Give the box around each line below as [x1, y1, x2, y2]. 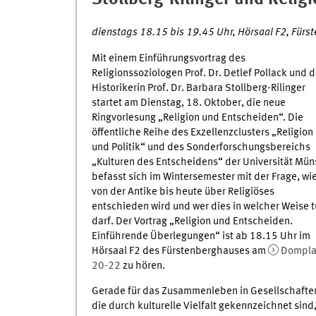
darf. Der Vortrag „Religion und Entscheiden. [91, 215, 293, 227]
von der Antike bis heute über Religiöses [91, 186, 274, 197]
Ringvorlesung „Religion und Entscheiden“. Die [91, 111, 303, 123]
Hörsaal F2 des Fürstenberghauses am [91, 245, 268, 257]
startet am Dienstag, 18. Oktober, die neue [91, 97, 286, 109]
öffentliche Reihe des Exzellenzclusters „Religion [91, 126, 313, 138]
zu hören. [120, 260, 165, 272]
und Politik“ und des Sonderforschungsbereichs [91, 141, 310, 153]
